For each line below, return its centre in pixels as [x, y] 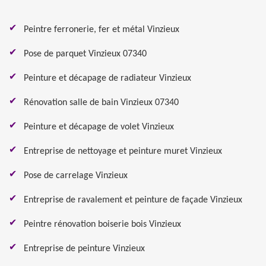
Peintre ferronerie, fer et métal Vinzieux [102, 30]
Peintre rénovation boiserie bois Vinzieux [102, 224]
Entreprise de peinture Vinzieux [84, 249]
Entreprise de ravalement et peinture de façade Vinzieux [133, 200]
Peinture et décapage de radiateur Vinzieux [107, 78]
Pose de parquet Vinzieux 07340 [85, 54]
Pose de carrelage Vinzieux [76, 176]
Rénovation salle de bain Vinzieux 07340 [101, 103]
